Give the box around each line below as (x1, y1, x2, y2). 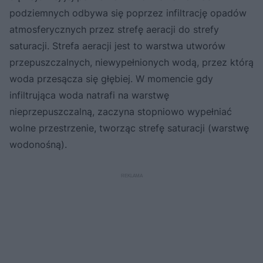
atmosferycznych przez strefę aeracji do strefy (9, 23, 219, 35)
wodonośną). (9, 138, 67, 150)
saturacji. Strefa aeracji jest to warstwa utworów (9, 39, 225, 52)
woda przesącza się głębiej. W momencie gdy (9, 72, 213, 85)
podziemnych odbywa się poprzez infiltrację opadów (9, 6, 247, 19)
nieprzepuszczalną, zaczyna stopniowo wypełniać (9, 105, 232, 117)
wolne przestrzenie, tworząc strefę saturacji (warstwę (9, 122, 249, 134)
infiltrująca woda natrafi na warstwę (9, 89, 169, 101)
